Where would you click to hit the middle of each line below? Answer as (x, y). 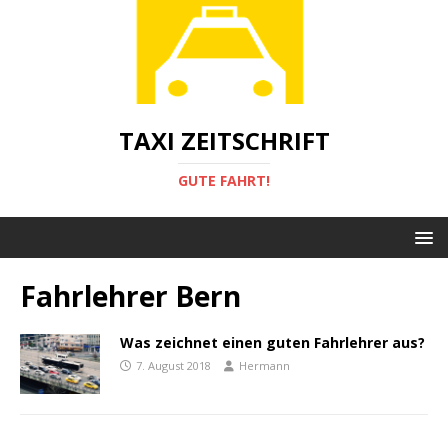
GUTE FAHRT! (224, 180)
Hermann (264, 365)
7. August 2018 (173, 365)
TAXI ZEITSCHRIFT (224, 140)
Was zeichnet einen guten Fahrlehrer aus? (272, 342)
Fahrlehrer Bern (130, 295)
